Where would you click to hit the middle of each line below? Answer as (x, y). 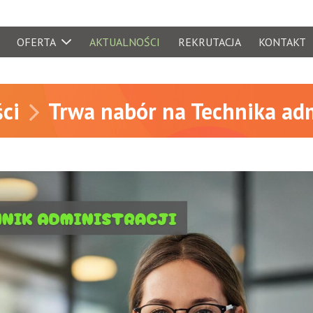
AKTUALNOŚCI (125, 42)
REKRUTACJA (209, 42)
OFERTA (37, 42)
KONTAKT (283, 42)
